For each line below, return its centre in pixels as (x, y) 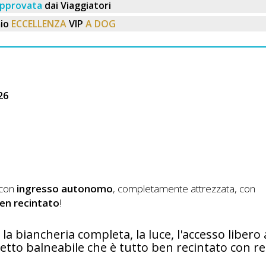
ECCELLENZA (39, 23)
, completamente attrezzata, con (184, 188)
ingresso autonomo (65, 188)
